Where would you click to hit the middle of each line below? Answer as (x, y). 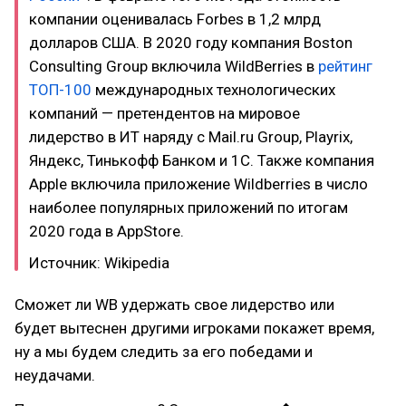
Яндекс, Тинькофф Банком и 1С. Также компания (202, 160)
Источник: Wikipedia (99, 262)
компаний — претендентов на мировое (164, 113)
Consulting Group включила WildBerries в (174, 66)
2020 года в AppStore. (106, 231)
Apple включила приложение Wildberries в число (198, 184)
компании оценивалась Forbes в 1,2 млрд (175, 19)
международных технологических (215, 90)
